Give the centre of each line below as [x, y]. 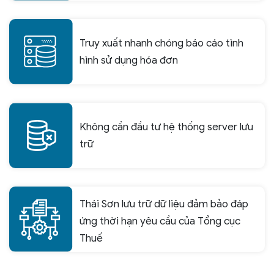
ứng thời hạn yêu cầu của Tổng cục [160, 221]
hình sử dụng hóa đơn [129, 60]
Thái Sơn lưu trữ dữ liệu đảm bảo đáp [164, 204]
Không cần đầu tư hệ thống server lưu [166, 127]
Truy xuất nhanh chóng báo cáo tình [161, 43]
